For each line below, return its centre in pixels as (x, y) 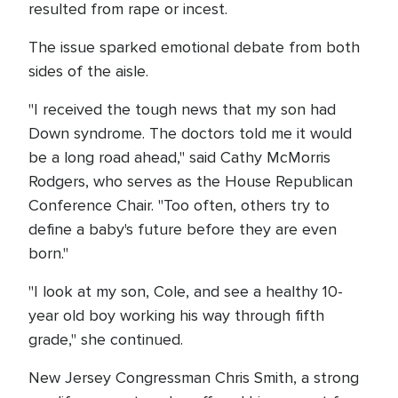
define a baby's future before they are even (183, 229)
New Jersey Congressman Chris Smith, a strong (194, 378)
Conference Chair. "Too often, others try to (179, 205)
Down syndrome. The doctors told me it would (190, 133)
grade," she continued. (106, 339)
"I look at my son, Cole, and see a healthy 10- (186, 291)
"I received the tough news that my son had (182, 109)
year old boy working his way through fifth (176, 315)
